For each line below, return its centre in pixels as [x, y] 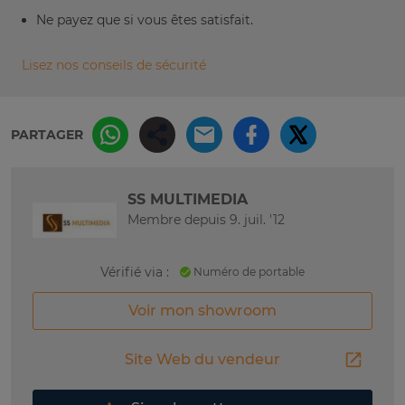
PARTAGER [47, 135]
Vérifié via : [135, 272]
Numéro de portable [248, 271]
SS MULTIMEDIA [188, 200]
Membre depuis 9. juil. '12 [206, 220]
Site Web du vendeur [202, 359]
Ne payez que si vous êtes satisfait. [145, 20]
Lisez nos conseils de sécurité [114, 66]
